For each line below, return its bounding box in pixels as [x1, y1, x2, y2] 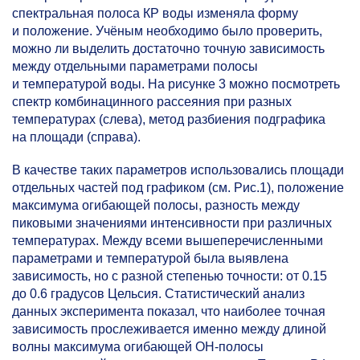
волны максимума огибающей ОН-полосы [12, 339, 264, 354]
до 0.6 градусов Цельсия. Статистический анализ [12, 286, 305, 301]
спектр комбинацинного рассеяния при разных [12, 94, 292, 108]
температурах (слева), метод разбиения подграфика [12, 112, 325, 126]
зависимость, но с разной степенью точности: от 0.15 [12, 268, 327, 283]
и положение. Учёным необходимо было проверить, [12, 23, 322, 38]
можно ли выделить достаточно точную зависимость [12, 41, 325, 55]
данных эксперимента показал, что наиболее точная [12, 304, 325, 318]
